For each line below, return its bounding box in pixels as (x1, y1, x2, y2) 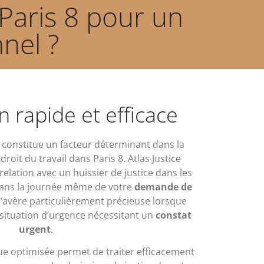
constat (155, 208, 192, 222)
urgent (19, 222, 51, 236)
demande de (134, 180, 192, 193)
